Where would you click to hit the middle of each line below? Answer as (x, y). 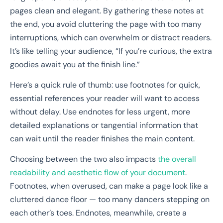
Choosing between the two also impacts (84, 159)
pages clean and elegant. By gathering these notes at (107, 10)
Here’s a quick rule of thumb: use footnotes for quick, (105, 85)
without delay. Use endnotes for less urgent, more (100, 111)
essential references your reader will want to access (105, 98)
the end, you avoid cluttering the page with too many (106, 24)
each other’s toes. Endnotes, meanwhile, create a (98, 213)
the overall (177, 159)
